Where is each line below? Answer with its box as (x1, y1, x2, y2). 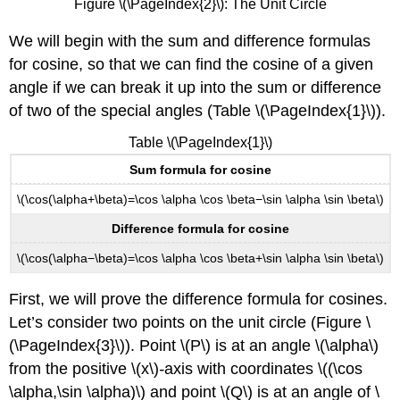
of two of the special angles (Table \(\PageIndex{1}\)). (9, 101, 387, 120)
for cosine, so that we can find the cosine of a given (9, 54, 374, 73)
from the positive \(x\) (9, 359, 160, 378)
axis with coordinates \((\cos (164, 359, 363, 378)
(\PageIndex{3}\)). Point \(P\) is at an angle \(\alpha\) (9, 336, 379, 354)
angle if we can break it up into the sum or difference (9, 78, 382, 96)
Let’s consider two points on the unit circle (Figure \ (9, 312, 371, 331)
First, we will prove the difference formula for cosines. (9, 289, 388, 308)
